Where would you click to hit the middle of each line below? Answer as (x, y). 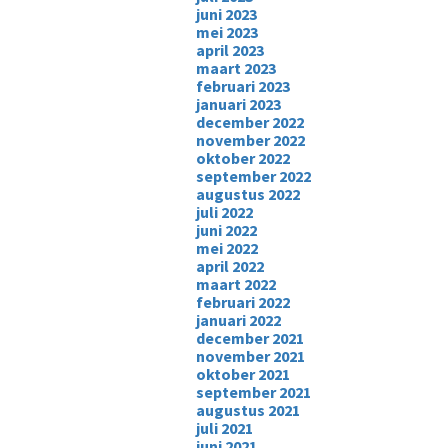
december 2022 (249, 122)
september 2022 (253, 176)
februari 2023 (242, 86)
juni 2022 (226, 230)
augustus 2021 (247, 410)
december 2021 (249, 338)
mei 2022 (226, 248)
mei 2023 (226, 32)
